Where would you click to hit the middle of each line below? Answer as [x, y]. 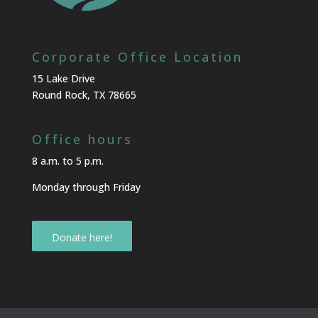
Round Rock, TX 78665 [84, 95]
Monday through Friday [86, 187]
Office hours [82, 139]
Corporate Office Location [137, 57]
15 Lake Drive [63, 79]
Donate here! [82, 237]
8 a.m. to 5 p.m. [67, 160]
